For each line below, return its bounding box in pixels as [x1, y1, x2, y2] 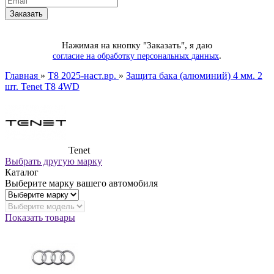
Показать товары [5, 212, 75, 223]
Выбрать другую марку [5, 155, 102, 166]
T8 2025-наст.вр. [48, 70, 119, 81]
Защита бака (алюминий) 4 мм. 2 [126, 70, 262, 81]
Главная [5, 70, 40, 81]
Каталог [5, 166, 39, 177]
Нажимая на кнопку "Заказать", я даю [62, 40, 212, 50]
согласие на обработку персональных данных [53, 51, 219, 61]
